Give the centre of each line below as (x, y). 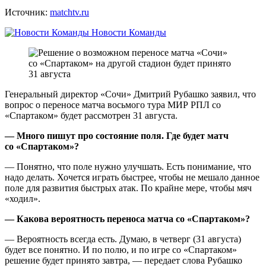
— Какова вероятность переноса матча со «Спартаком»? (127, 218)
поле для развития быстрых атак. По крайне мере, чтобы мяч (128, 188)
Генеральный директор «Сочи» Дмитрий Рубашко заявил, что (130, 94)
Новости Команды (128, 32)
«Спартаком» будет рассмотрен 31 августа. (91, 115)
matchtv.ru (69, 12)
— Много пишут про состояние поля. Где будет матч (117, 135)
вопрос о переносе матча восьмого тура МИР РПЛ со (113, 104)
